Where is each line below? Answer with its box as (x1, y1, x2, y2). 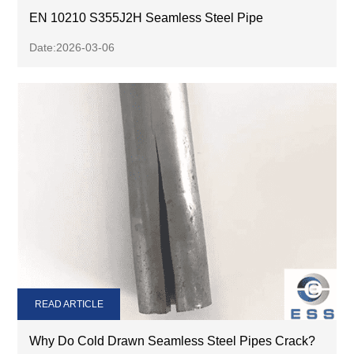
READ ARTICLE (34, 298, 104, 310)
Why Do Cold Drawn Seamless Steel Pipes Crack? (29, 333, 316, 348)
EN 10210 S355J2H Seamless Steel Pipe (29, 10, 264, 24)
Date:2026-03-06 (29, 40, 115, 54)
